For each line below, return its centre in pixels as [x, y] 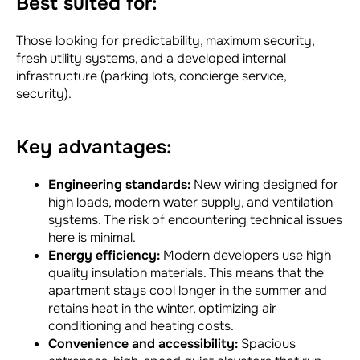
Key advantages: [94, 147]
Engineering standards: [119, 185]
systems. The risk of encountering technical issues [195, 220]
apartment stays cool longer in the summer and [188, 291]
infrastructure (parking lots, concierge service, [151, 76]
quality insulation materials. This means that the [186, 273]
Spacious [267, 344]
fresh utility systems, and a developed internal [151, 59]
